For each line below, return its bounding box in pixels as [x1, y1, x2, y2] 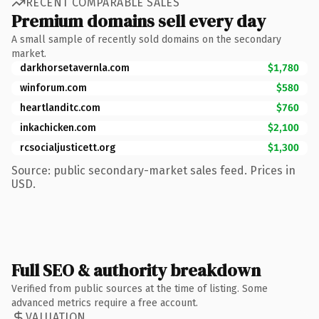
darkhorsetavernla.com [20, 61, 130, 74]
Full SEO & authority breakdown [11, 258, 261, 282]
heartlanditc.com [20, 101, 100, 114]
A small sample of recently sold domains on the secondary [11, 33, 281, 46]
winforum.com [20, 81, 87, 94]
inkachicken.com [20, 121, 96, 134]
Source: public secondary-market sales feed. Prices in [11, 163, 296, 177]
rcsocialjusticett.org [20, 141, 115, 154]
